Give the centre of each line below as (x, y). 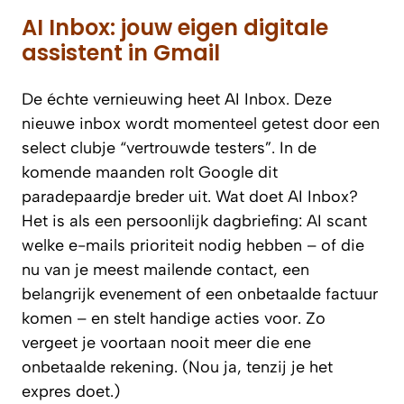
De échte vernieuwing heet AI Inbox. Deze (177, 99)
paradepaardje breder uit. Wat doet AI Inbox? (190, 196)
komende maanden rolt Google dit (150, 172)
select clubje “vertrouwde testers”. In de (169, 147)
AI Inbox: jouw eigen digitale (175, 27)
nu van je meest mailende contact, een (165, 269)
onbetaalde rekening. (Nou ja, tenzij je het (177, 367)
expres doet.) (71, 391)
